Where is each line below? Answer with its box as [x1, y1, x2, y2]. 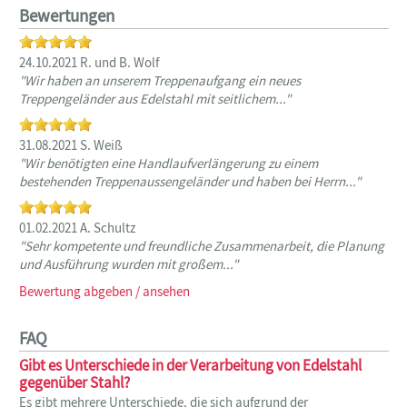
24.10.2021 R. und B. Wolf [19, 53, 159, 71]
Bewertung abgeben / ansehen [19, 282, 190, 300]
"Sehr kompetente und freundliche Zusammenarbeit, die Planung [19, 236, 384, 254]
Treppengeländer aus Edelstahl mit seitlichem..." [19, 89, 291, 107]
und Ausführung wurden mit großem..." [19, 254, 238, 273]
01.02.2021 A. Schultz [19, 218, 135, 236]
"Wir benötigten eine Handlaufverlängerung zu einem [19, 154, 318, 172]
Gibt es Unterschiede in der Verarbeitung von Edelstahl [19, 354, 362, 375]
